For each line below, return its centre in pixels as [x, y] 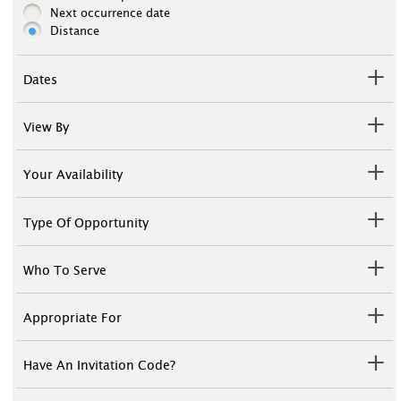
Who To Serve [65, 271]
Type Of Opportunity [86, 223]
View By [47, 128]
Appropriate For [73, 318]
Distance [75, 32]
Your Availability [73, 176]
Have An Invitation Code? [100, 366]
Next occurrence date [111, 14]
